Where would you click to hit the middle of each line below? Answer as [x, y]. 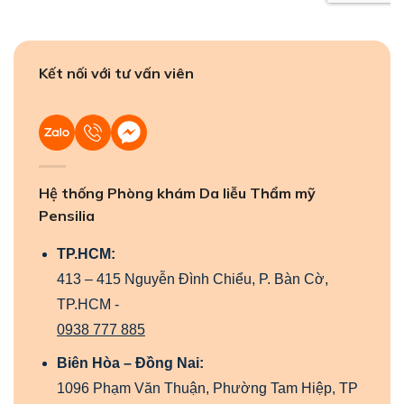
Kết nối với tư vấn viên [116, 73]
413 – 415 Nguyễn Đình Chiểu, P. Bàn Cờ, [193, 279]
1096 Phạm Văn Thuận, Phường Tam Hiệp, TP [207, 389]
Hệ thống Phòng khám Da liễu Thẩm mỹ [177, 193]
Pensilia [67, 215]
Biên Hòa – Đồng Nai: [130, 363]
